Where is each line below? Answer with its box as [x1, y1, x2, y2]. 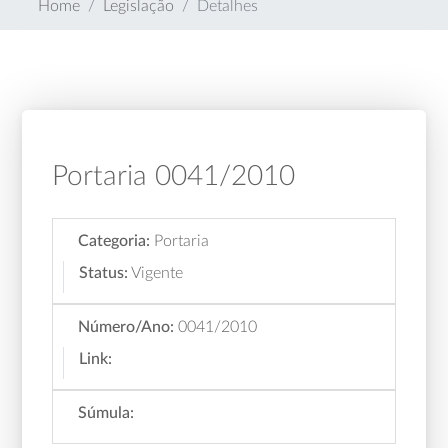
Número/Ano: [78, 319, 175, 335]
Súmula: [78, 405, 135, 421]
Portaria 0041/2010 [52, 162, 296, 190]
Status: [79, 265, 129, 281]
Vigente [131, 265, 184, 281]
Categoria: [78, 233, 151, 249]
